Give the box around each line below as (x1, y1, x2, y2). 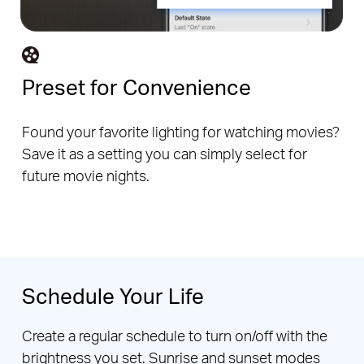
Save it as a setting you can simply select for (21, 144, 307, 163)
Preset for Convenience (21, 73, 251, 101)
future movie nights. (21, 166, 149, 185)
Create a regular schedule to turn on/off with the (21, 326, 327, 345)
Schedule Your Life (21, 281, 204, 309)
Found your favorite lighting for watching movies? (21, 122, 340, 141)
